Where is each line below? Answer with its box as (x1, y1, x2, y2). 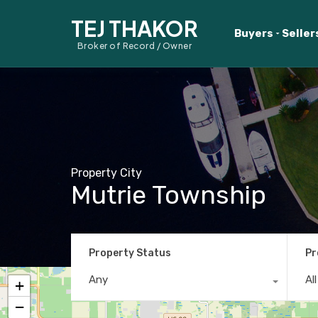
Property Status (89, 246, 171, 259)
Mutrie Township (71, 180, 266, 210)
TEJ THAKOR (71, 15, 198, 42)
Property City (71, 166, 142, 180)
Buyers (234, 27, 273, 40)
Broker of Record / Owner (77, 40, 192, 51)
